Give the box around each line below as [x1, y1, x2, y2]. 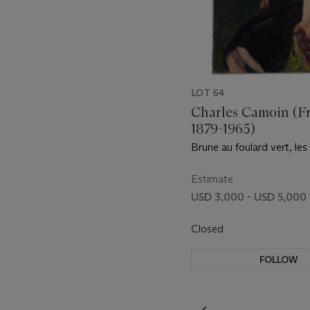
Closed [191, 221, 226, 235]
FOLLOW [259, 253, 298, 266]
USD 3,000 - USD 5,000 [191, 190, 307, 203]
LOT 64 [191, 86, 225, 99]
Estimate [191, 172, 233, 185]
